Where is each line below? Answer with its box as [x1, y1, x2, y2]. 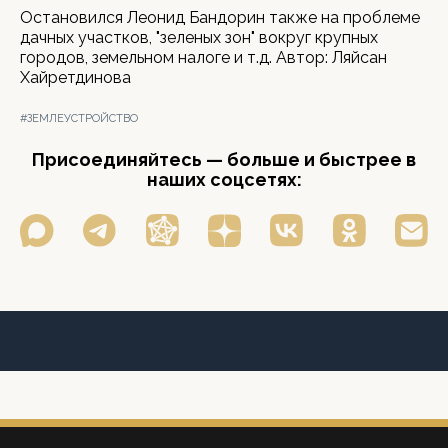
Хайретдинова [20, 68, 131, 87]
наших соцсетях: [146, 169, 302, 190]
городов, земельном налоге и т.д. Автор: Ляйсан [20, 48, 387, 67]
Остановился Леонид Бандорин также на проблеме [20, 8, 420, 27]
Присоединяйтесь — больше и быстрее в [32, 149, 416, 170]
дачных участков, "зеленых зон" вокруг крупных [20, 28, 378, 47]
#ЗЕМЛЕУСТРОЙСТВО [20, 112, 138, 125]
